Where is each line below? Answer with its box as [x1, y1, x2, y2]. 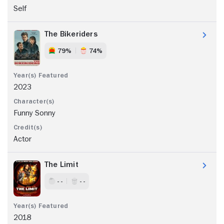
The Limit [44, 160, 78, 168]
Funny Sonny [13, 108, 55, 117]
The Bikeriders [44, 29, 97, 38]
